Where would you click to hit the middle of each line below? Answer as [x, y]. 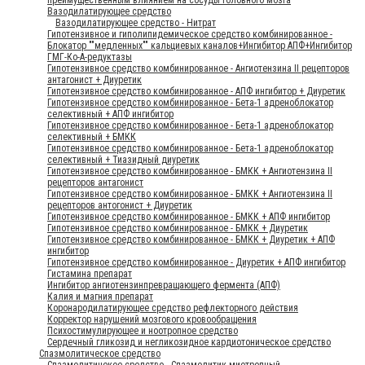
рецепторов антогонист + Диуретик [120, 205]
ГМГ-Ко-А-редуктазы [90, 57]
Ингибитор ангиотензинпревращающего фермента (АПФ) [164, 285]
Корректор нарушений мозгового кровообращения [152, 319]
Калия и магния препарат [100, 296]
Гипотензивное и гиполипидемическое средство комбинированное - [190, 34]
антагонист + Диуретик [95, 79]
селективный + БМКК [92, 136]
